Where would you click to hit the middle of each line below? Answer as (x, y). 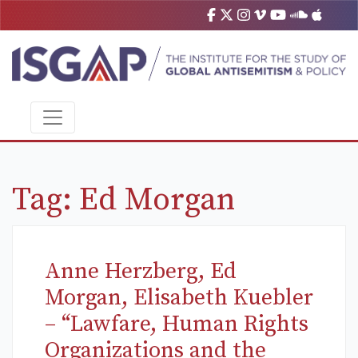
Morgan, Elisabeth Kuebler (179, 298)
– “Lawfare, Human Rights (177, 324)
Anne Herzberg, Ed (141, 272)
